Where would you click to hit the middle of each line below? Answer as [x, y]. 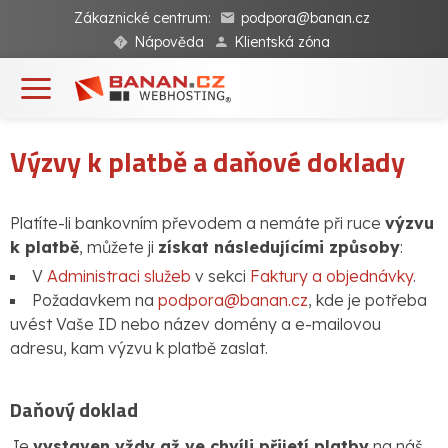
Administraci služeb [119, 276]
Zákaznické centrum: [142, 18]
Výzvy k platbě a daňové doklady [207, 161]
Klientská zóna [282, 42]
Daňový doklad [74, 409]
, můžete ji [118, 247]
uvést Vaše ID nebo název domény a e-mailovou [195, 324]
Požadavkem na [95, 300]
